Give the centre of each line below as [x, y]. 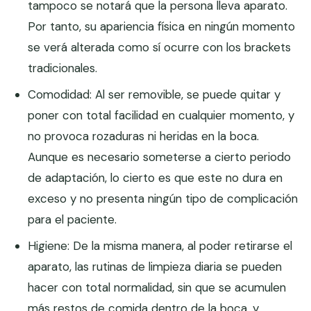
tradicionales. [63, 68]
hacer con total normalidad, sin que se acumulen [157, 288]
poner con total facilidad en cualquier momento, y [161, 116]
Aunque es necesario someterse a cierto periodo [160, 157]
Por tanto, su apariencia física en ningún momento [162, 27]
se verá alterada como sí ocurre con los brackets [160, 48]
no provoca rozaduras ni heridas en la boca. [144, 136]
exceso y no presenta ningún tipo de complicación [163, 199]
